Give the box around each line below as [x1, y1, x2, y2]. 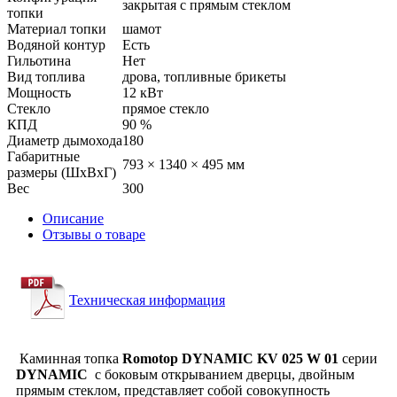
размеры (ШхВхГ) [7, 164, 116, 180]
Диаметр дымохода [7, 132, 122, 148]
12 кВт [122, 84, 163, 100]
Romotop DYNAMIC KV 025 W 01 [122, 350, 339, 366]
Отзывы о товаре [43, 226, 145, 242]
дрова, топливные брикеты [122, 68, 286, 84]
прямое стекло [122, 100, 209, 116]
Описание [43, 210, 104, 226]
